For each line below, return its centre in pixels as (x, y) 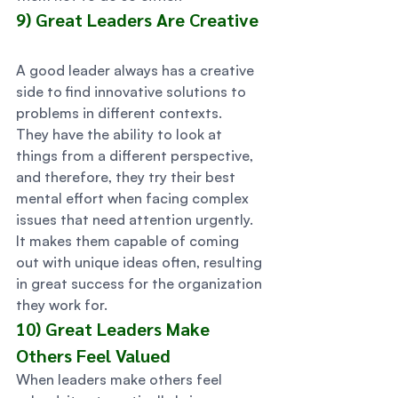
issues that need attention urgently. (138, 219)
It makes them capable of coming (129, 241)
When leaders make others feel (121, 379)
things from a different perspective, (136, 155)
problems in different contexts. (123, 113)
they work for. (64, 305)
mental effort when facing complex (134, 198)
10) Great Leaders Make (115, 329)
